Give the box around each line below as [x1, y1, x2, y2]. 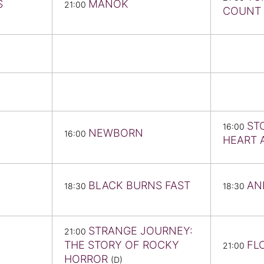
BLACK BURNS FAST [88, 179, 190, 192]
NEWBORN [88, 127, 143, 140]
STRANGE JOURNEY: [88, 225, 193, 237]
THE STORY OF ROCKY [64, 239, 179, 252]
